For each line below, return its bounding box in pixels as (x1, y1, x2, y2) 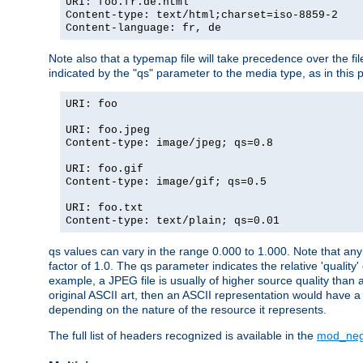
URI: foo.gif (66, 163, 143, 176)
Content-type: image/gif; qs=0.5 (66, 176, 267, 189)
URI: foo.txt (66, 202, 143, 215)
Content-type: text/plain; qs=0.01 (66, 215, 280, 228)
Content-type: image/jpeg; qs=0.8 (66, 137, 273, 150)
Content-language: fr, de (66, 22, 221, 35)
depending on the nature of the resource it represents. (49, 303, 327, 317)
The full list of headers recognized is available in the (49, 329, 317, 343)
